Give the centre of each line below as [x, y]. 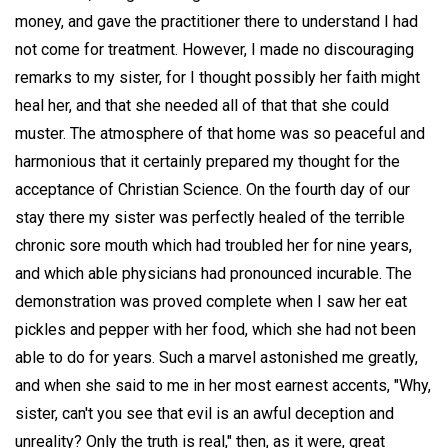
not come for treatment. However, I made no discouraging [214, 50]
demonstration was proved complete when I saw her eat [211, 302]
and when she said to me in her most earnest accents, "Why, [223, 386]
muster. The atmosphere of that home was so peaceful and [220, 134]
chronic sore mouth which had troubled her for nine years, [213, 246]
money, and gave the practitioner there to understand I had [216, 22]
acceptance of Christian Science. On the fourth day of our [212, 190]
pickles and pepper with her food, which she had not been [215, 330]
